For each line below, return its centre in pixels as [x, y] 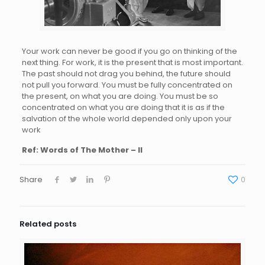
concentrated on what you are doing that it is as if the [123, 108]
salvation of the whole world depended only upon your [127, 119]
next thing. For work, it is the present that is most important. [132, 63]
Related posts [48, 224]
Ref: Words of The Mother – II [82, 150]
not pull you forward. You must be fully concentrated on [127, 85]
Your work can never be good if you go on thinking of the [129, 51]
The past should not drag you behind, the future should [126, 74]
